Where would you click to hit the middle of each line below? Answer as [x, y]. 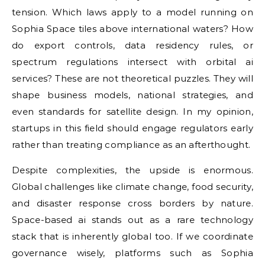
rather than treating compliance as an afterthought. [131, 145]
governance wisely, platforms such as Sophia [132, 253]
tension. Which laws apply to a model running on [132, 12]
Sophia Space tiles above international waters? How [132, 29]
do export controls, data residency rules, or [132, 45]
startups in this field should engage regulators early [132, 128]
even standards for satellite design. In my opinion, [132, 112]
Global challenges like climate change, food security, [132, 187]
